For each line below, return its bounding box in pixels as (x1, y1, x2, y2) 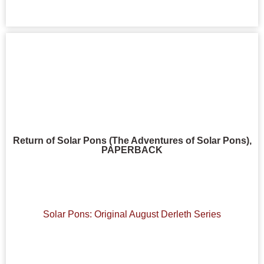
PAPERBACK (101, 144, 163, 155)
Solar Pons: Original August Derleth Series (43, 209, 221, 220)
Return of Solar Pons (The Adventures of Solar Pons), (12, 135, 252, 146)
